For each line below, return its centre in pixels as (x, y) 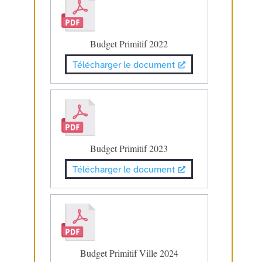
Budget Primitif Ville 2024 (129, 253)
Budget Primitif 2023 (129, 149)
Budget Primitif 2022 (129, 44)
